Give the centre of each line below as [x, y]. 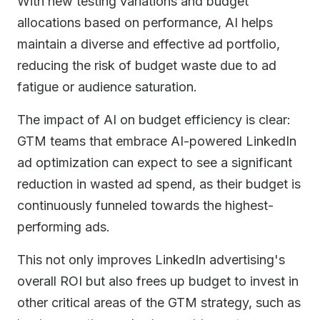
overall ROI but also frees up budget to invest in [158, 281]
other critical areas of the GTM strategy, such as [159, 302]
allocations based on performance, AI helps [145, 22]
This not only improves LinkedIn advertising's [151, 260]
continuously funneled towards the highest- [145, 205]
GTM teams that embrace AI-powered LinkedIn [157, 141]
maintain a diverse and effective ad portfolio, [149, 44]
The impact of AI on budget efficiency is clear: [154, 120]
